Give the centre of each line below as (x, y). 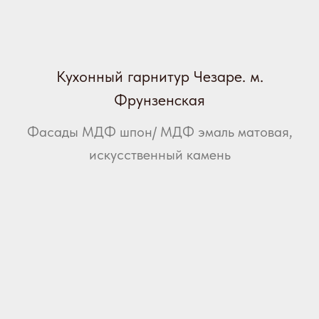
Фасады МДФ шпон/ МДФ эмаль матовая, (159, 132)
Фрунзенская (159, 100)
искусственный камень (159, 155)
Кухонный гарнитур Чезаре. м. (159, 77)
